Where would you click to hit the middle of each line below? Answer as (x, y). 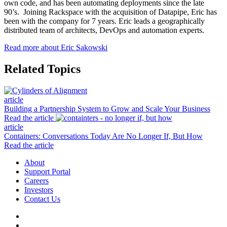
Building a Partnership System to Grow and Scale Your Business (107, 108)
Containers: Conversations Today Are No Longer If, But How (103, 136)
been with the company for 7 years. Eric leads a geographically (104, 21)
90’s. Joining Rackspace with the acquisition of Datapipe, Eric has (110, 12)
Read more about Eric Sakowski (56, 47)
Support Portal (47, 171)
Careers (36, 180)
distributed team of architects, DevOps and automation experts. (104, 30)
